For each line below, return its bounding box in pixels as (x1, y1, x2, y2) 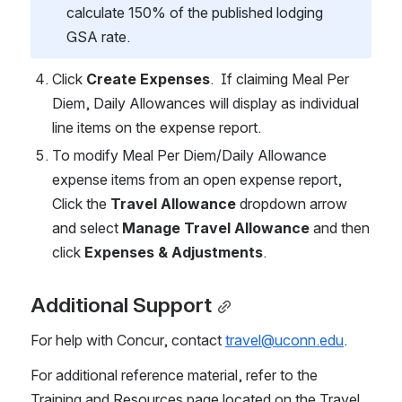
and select (52, 219, 122, 238)
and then (310, 219, 370, 238)
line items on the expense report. (52, 118, 265, 137)
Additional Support (31, 293, 212, 319)
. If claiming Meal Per (210, 70, 349, 89)
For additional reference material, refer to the (31, 366, 318, 385)
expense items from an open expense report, (52, 170, 342, 189)
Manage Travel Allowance (122, 219, 310, 238)
